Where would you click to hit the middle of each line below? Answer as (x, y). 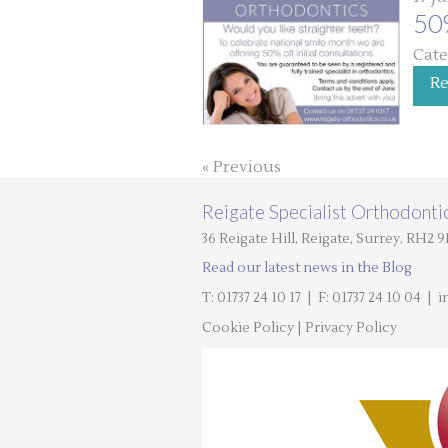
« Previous (241, 166)
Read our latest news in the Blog (307, 268)
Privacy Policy (351, 328)
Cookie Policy (248, 328)
